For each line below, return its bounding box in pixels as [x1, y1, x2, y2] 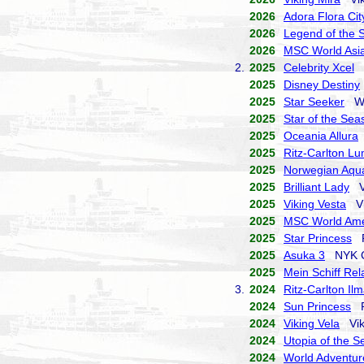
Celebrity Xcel [284, 61, 354, 74]
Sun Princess [284, 300, 351, 313]
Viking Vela [284, 317, 340, 330]
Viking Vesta [284, 197, 346, 210]
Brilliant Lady [284, 180, 349, 193]
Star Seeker [284, 95, 344, 108]
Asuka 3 [284, 249, 325, 262]
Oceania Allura [284, 129, 358, 142]
